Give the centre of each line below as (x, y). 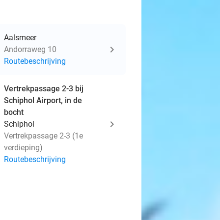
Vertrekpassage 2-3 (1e (43, 136)
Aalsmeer (20, 38)
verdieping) (23, 148)
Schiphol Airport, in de (43, 100)
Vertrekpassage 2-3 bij (44, 89)
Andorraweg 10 (30, 49)
